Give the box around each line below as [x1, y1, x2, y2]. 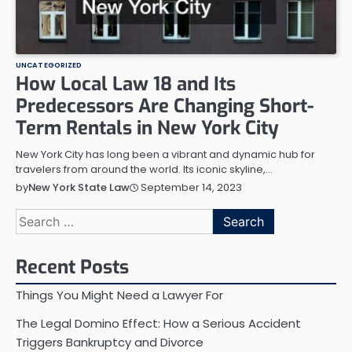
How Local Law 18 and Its [16, 71, 236, 97]
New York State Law [28, 180, 130, 196]
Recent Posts [16, 255, 129, 280]
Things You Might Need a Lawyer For [16, 287, 223, 304]
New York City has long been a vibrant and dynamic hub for [16, 147, 315, 163]
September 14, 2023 [141, 179, 242, 195]
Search [15, 208, 59, 227]
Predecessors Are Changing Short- [16, 93, 313, 119]
